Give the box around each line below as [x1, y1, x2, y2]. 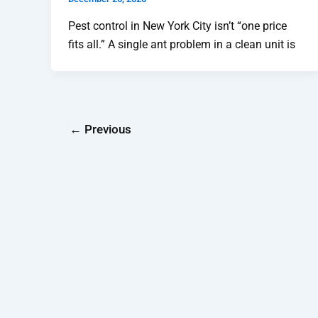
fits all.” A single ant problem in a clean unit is [68, 37, 295, 51]
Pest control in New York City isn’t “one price [68, 18, 287, 33]
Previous [81, 121, 131, 136]
